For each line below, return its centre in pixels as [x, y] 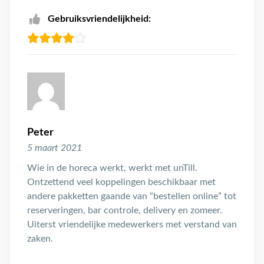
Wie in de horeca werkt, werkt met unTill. [112, 168]
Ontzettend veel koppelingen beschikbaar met [121, 182]
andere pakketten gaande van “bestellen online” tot [132, 196]
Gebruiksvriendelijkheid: [99, 19]
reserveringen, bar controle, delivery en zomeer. [125, 210]
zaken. [40, 239]
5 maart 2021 [55, 148]
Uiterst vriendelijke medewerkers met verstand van [132, 225]
